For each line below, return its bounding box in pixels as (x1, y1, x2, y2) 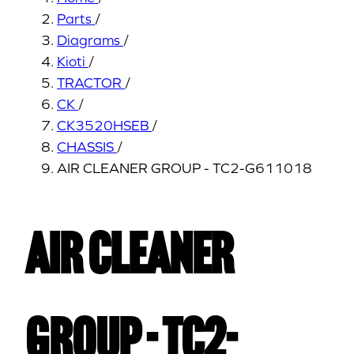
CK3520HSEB (57, 117, 149, 134)
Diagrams (57, 32, 120, 48)
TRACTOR (57, 74, 122, 91)
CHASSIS (57, 138, 114, 155)
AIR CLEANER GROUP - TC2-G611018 (57, 160, 312, 176)
